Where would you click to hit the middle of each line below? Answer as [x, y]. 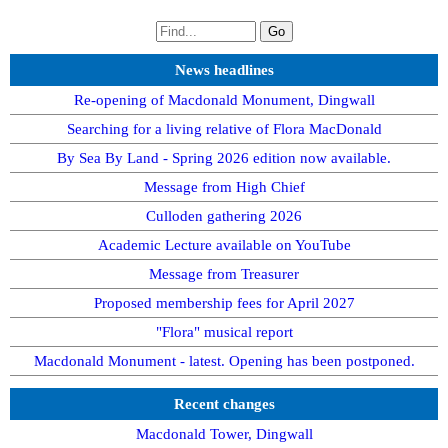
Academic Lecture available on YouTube [224, 244]
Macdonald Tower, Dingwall [224, 433]
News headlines [224, 69]
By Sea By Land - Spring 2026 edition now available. [224, 157]
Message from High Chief [224, 186]
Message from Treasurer [224, 273]
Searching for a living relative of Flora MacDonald [224, 128]
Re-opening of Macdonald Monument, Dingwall [224, 99]
